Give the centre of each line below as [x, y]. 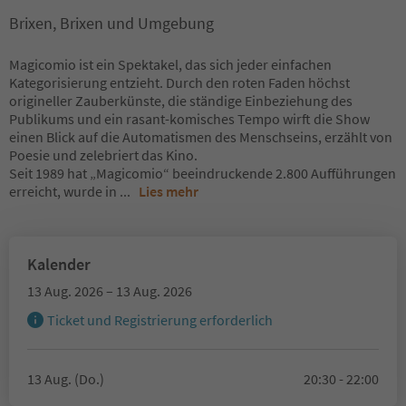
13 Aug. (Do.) [66, 379]
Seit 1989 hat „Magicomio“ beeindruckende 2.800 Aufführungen [203, 173]
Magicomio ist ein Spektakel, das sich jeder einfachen [170, 64]
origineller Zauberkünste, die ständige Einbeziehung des [181, 101]
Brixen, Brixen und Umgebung [111, 23]
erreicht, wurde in [64, 191]
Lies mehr [169, 191]
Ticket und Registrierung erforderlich [160, 320]
